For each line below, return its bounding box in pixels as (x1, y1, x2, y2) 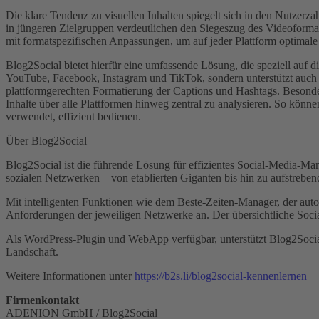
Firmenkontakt (6, 293, 79, 306)
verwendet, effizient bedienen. (6, 110, 141, 122)
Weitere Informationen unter (6, 269, 135, 282)
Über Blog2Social (6, 134, 87, 147)
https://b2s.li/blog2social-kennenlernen (135, 269, 307, 282)
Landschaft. (6, 245, 58, 258)
